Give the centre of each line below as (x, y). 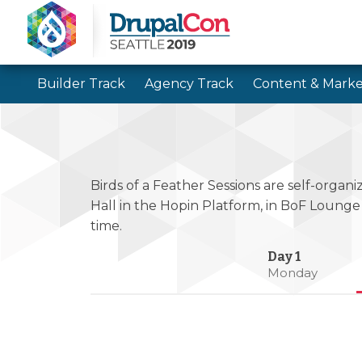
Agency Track (189, 84)
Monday (293, 273)
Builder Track (81, 84)
